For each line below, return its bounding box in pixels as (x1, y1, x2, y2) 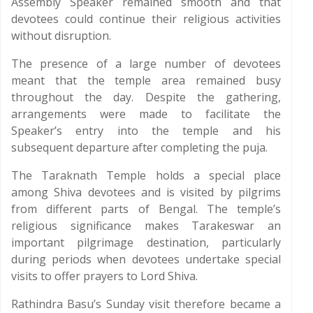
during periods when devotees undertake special (11, 252, 281, 267)
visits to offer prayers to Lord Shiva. (11, 268, 198, 284)
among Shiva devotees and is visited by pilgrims (11, 184, 281, 200)
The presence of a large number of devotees (11, 56, 281, 71)
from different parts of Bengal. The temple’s (11, 201, 281, 217)
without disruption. (11, 28, 111, 43)
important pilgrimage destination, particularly (11, 235, 281, 250)
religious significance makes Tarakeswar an (11, 218, 281, 233)
